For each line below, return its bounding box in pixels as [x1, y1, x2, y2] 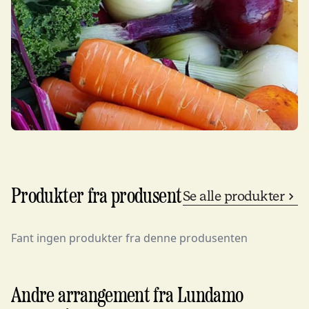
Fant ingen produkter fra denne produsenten [11, 230, 248, 246]
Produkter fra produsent [11, 186, 182, 208]
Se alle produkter [182, 186, 284, 206]
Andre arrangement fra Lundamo [11, 285, 243, 307]
